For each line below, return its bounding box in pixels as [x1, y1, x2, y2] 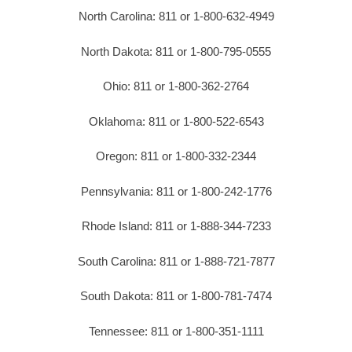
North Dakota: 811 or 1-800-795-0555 [81, 44, 271, 58]
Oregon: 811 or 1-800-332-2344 [96, 149, 256, 163]
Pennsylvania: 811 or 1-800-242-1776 [80, 184, 272, 198]
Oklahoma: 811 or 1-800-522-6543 [88, 114, 264, 128]
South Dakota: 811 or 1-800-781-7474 [80, 289, 272, 303]
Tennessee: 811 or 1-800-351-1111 [88, 324, 264, 338]
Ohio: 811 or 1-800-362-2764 [103, 79, 249, 93]
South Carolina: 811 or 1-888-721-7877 [77, 254, 275, 268]
